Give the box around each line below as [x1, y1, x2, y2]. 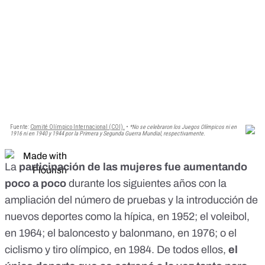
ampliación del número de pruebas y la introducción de [5, 194, 258, 206]
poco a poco [5, 177, 69, 190]
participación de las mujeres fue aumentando [17, 161, 247, 173]
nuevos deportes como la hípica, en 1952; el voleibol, [5, 211, 250, 223]
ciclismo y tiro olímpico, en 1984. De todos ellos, [5, 244, 228, 256]
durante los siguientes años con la [69, 177, 227, 190]
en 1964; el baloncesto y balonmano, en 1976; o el [5, 227, 237, 240]
